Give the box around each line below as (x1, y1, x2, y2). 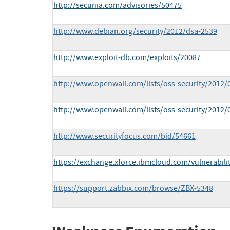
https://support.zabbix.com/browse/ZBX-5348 (53, 183, 213, 194)
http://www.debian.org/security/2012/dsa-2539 (53, 26, 217, 37)
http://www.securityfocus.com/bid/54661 (53, 131, 196, 142)
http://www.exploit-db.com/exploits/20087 (53, 52, 201, 63)
